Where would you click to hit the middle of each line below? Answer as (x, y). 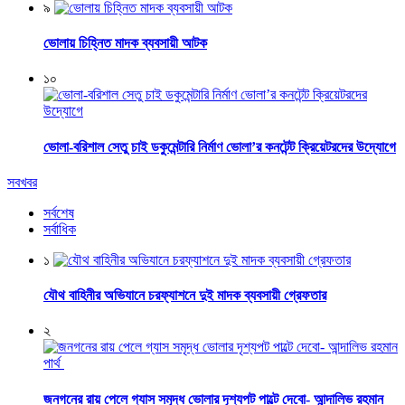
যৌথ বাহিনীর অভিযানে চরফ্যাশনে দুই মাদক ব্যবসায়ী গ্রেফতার (185, 296)
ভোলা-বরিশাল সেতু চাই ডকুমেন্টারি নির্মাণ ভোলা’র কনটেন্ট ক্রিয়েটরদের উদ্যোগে (220, 146)
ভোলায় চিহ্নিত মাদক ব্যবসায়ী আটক (125, 43)
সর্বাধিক (60, 229)
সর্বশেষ (59, 212)
